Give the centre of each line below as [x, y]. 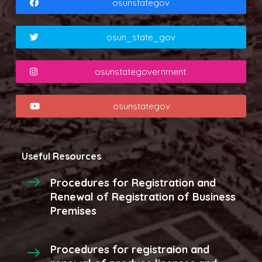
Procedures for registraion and [130, 249]
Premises [74, 211]
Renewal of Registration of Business [143, 197]
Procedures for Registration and [133, 183]
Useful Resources [62, 156]
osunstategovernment [140, 72]
